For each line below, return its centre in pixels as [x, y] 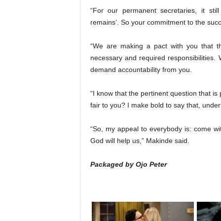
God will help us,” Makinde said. [140, 141]
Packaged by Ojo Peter [128, 164]
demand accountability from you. [141, 70]
